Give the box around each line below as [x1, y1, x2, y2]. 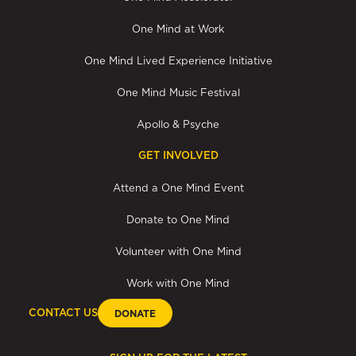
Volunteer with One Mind [114, 245, 242, 258]
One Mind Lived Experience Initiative [83, 54, 273, 68]
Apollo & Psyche [137, 118, 219, 131]
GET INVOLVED [137, 149, 219, 163]
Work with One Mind [126, 277, 230, 290]
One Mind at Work [132, 22, 224, 36]
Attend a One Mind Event [112, 181, 244, 195]
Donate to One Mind [126, 213, 230, 226]
